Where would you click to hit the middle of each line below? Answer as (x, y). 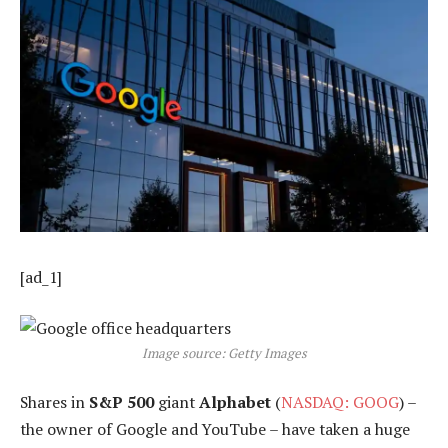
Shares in (54, 401)
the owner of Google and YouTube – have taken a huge (215, 428)
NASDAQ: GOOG (340, 401)
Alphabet (235, 401)
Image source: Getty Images (224, 353)
